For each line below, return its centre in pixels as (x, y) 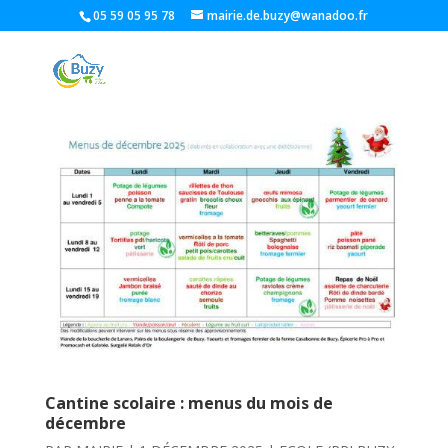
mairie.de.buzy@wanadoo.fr (288, 15)
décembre (85, 423)
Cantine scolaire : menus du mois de (188, 403)
